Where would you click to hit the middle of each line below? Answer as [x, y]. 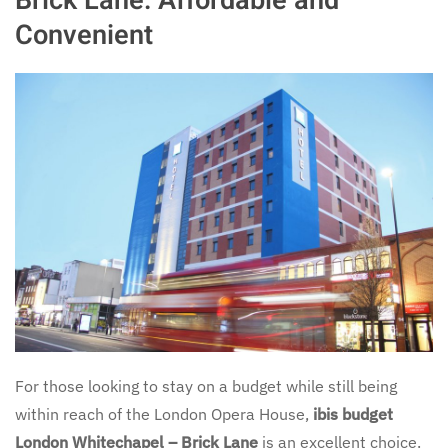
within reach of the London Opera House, [164, 413]
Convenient [84, 35]
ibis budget [353, 413]
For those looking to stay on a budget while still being [206, 385]
